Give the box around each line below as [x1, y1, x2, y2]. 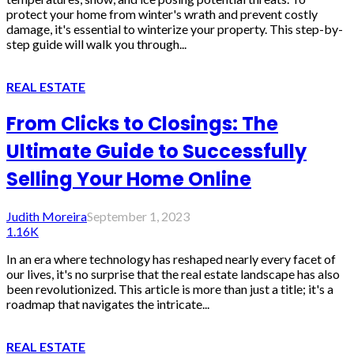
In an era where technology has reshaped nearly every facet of [6, 250, 336, 266]
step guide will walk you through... [6, 36, 186, 51]
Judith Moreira [6, 208, 87, 224]
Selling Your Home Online [6, 165, 251, 192]
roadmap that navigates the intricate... [6, 296, 209, 311]
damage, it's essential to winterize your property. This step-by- [6, 21, 343, 36]
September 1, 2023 [87, 208, 190, 224]
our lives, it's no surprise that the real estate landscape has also [6, 265, 340, 281]
